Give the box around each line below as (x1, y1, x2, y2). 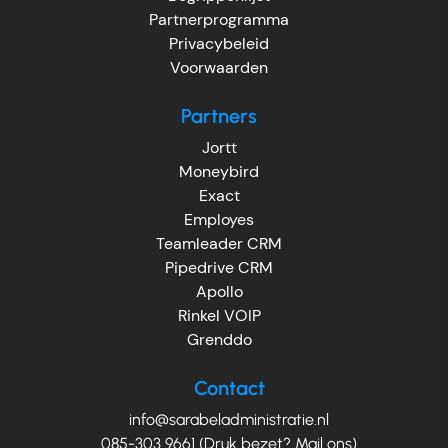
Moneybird (179, 161, 259, 183)
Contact (193, 376, 265, 401)
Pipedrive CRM (165, 257, 273, 279)
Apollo (195, 281, 243, 303)
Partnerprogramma (149, 9, 289, 31)
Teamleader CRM (156, 233, 282, 255)
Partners (181, 104, 257, 129)
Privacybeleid (169, 33, 269, 55)
